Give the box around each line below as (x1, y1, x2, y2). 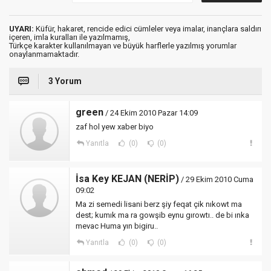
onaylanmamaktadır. (9, 50, 79, 59)
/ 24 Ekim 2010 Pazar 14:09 (103, 108, 198, 117)
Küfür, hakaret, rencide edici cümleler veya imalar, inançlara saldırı (34, 24, 261, 33)
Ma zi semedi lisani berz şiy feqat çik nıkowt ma (76, 200, 242, 209)
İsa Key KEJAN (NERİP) (76, 173, 179, 184)
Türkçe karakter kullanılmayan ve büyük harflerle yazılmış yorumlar (9, 41, 237, 50)
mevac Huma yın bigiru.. (76, 221, 158, 230)
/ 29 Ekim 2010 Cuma (179, 175, 253, 184)
